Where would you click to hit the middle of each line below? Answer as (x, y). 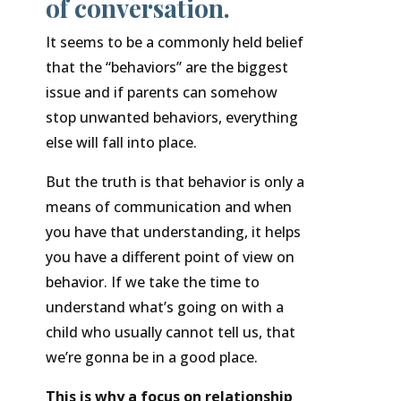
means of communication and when (168, 207)
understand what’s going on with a (164, 307)
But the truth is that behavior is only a (175, 182)
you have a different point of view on (170, 257)
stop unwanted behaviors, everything (171, 118)
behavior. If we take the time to (152, 282)
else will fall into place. (121, 143)
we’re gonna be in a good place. (151, 358)
